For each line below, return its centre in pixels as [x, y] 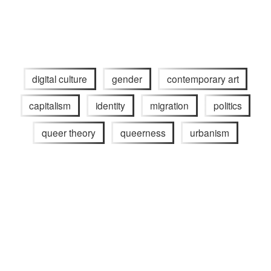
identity [111, 106]
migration [169, 106]
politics [227, 106]
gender [127, 78]
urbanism [210, 133]
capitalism [50, 106]
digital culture [60, 78]
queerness [143, 133]
